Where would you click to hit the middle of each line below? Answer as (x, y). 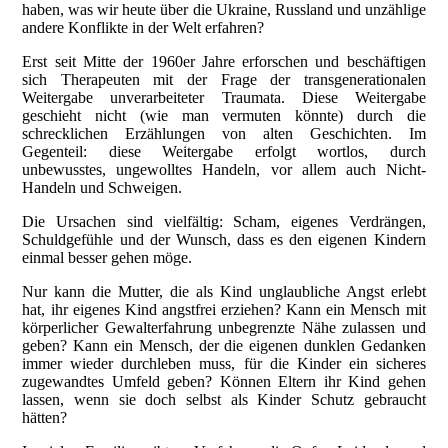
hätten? (47, 417)
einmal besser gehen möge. (109, 257)
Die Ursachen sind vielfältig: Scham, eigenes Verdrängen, (224, 221)
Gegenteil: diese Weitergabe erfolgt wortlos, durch (224, 151)
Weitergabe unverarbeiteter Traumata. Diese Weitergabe (224, 97)
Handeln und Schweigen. (104, 187)
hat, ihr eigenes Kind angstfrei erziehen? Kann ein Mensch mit (224, 309)
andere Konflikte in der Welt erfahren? (145, 27)
